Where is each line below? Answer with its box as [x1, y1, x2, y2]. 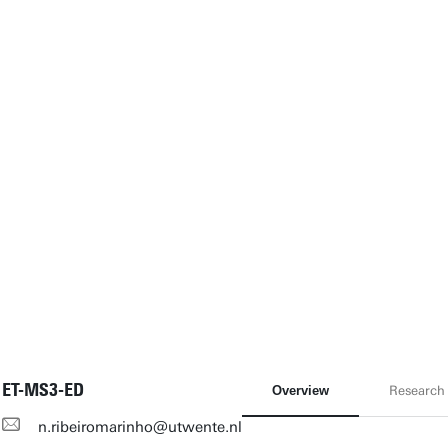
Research [389, 383, 445, 398]
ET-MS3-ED [2, 379, 84, 401]
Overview [272, 383, 329, 398]
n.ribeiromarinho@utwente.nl [38, 418, 242, 436]
